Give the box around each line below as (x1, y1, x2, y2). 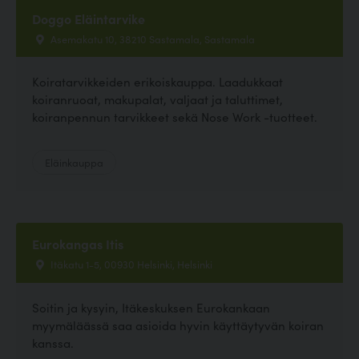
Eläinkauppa (45, 155, 103, 170)
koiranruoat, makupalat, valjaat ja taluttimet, (32, 91, 283, 108)
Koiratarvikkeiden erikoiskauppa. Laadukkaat (32, 73, 283, 91)
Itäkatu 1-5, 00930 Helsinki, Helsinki (48, 256, 212, 272)
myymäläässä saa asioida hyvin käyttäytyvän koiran (32, 316, 324, 333)
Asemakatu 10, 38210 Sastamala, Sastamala (48, 31, 255, 46)
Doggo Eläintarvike (32, 10, 145, 28)
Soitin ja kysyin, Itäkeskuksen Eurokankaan (32, 298, 270, 316)
